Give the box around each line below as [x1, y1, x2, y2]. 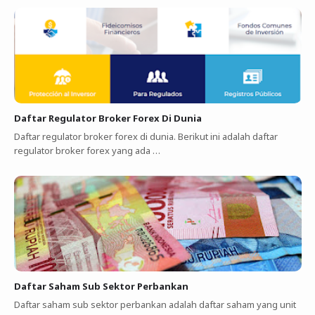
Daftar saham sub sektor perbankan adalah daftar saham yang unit [13, 298, 296, 311]
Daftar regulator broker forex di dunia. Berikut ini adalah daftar [13, 130, 278, 143]
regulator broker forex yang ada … [13, 144, 160, 157]
